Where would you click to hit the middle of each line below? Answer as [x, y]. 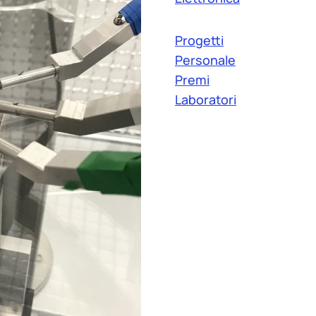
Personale [205, 60]
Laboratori [206, 99]
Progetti [199, 40]
